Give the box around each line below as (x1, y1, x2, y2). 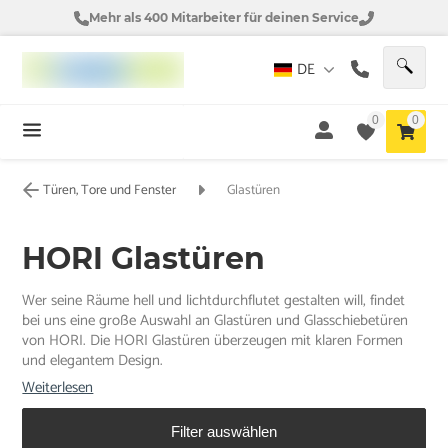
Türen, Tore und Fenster (43, 179, 177, 202)
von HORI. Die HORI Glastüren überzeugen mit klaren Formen (22, 327, 404, 353)
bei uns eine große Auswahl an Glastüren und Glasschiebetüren (22, 307, 409, 333)
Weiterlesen (22, 375, 94, 401)
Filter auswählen (171, 422, 277, 440)
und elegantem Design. (22, 347, 164, 373)
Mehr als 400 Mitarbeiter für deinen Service (89, 10, 359, 25)
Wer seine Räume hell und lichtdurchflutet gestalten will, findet (22, 287, 406, 313)
